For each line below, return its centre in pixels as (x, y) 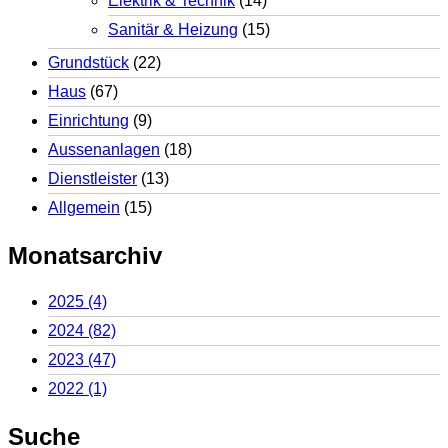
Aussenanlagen (104, 149)
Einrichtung (88, 120)
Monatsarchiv (85, 255)
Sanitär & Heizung (173, 29)
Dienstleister (92, 178)
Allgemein (84, 207)
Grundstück (88, 62)
